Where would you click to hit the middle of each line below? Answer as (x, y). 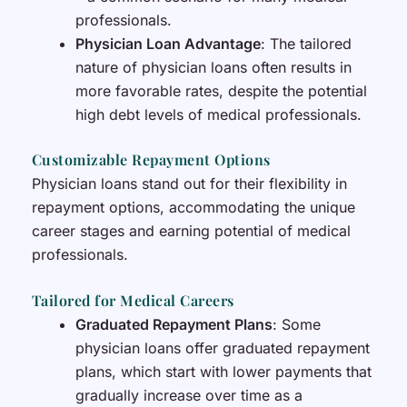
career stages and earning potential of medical (191, 230)
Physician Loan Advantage (168, 43)
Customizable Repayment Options (151, 159)
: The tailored (306, 43)
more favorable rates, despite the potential (221, 90)
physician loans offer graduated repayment (222, 348)
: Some (296, 325)
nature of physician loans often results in (213, 67)
